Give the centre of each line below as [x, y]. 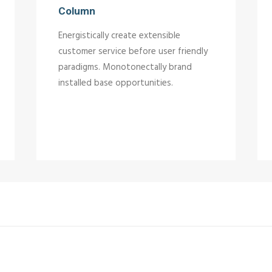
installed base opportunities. [116, 83]
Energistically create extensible [119, 36]
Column [77, 11]
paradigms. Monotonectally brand [125, 67]
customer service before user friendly [133, 52]
